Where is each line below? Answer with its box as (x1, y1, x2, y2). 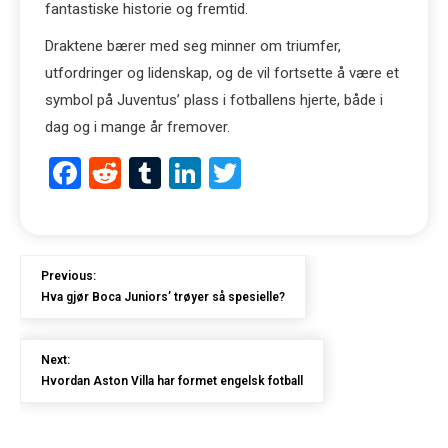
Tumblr (161, 154, 259, 192)
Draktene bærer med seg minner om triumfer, (45, 37, 341, 55)
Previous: (41, 269, 96, 283)
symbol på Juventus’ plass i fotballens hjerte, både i (45, 91, 383, 109)
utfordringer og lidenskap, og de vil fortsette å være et (45, 64, 399, 82)
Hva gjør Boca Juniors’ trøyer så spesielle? (41, 290, 285, 304)
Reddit (121, 154, 209, 192)
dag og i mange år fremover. (45, 118, 230, 136)
